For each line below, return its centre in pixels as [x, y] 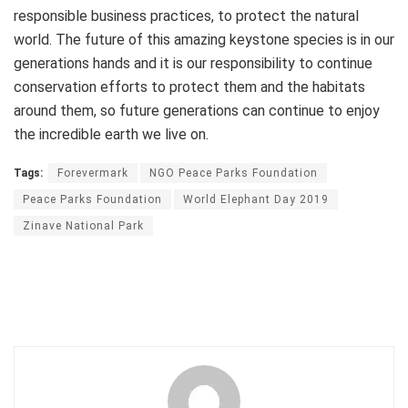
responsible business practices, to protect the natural [186, 15]
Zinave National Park [83, 225]
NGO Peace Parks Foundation [234, 173]
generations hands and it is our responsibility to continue [193, 63]
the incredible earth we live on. [111, 134]
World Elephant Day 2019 [256, 199]
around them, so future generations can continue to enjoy [197, 110]
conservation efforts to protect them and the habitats [189, 87]
